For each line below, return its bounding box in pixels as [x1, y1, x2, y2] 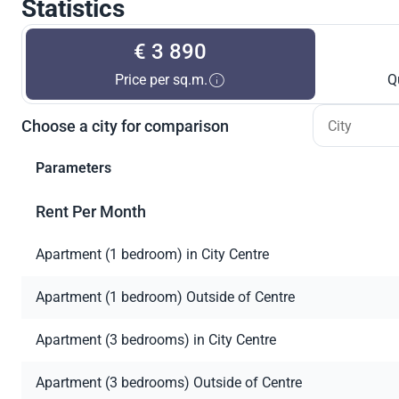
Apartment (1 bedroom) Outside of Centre [36, 289, 295, 306]
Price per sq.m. [115, 71, 208, 89]
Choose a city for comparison [21, 116, 229, 135]
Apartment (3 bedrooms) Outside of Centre [36, 374, 302, 392]
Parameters [36, 159, 111, 177]
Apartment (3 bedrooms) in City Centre [36, 331, 276, 349]
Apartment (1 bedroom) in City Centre [36, 246, 269, 264]
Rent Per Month [36, 202, 146, 222]
